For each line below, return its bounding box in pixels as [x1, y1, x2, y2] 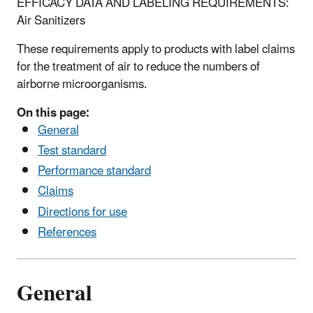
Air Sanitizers [17, 8, 85, 34]
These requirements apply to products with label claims [17, 36, 295, 62]
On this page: [17, 100, 89, 126]
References [38, 219, 96, 245]
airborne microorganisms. [17, 71, 147, 97]
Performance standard [38, 159, 151, 184]
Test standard [38, 138, 106, 163]
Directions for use [38, 199, 127, 225]
